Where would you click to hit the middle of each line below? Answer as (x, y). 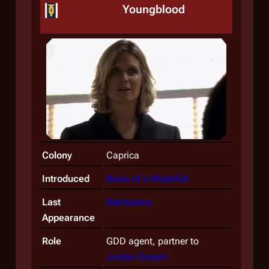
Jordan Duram (137, 257)
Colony (57, 155)
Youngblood (153, 9)
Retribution (129, 202)
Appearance (68, 218)
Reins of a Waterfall (147, 179)
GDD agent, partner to (153, 241)
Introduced (66, 179)
